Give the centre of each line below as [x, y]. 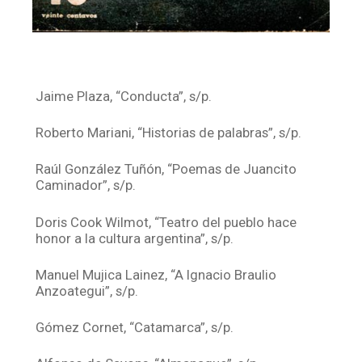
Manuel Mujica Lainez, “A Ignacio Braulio [156, 274]
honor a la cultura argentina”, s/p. [135, 238]
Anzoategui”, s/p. [87, 290]
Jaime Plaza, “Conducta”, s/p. [124, 96]
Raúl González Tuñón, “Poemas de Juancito [166, 169]
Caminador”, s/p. [86, 185]
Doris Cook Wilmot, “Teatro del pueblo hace [166, 222]
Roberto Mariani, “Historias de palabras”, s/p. [169, 133]
